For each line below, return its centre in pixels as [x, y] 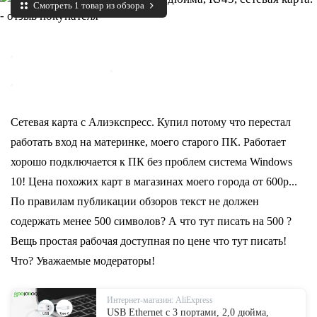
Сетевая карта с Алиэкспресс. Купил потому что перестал [151, 122]
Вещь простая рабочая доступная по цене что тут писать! [149, 241]
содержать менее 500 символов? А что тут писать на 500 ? [151, 221]
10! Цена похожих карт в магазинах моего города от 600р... [154, 181]
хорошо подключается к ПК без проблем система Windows [151, 162]
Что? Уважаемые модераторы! [83, 261]
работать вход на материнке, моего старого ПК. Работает [148, 142]
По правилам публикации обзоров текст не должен [135, 201]
